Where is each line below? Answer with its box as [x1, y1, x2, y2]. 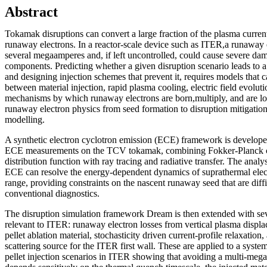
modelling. [5, 114, 45, 125]
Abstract [5, 4, 58, 20]
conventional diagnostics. [5, 188, 100, 198]
